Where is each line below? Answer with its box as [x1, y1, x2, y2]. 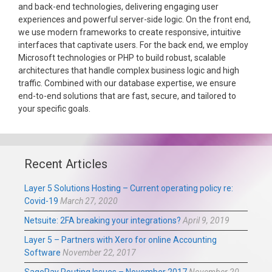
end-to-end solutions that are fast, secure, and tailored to [18, 91, 236, 101]
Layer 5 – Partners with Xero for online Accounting [24, 235, 217, 245]
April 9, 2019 [183, 216, 229, 225]
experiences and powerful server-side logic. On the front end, [18, 15, 251, 24]
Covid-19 [24, 196, 58, 206]
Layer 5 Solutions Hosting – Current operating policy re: [24, 183, 233, 193]
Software [24, 248, 61, 257]
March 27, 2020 [60, 196, 118, 206]
